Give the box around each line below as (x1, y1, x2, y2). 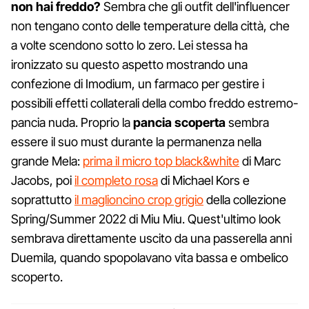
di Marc (239, 154, 281, 169)
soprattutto (11, 192, 74, 208)
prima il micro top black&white (83, 154, 239, 169)
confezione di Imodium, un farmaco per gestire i (11, 77, 264, 92)
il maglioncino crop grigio (74, 192, 203, 208)
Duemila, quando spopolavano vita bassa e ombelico (11, 250, 288, 266)
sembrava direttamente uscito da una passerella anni (11, 231, 292, 246)
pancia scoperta (130, 115, 226, 130)
